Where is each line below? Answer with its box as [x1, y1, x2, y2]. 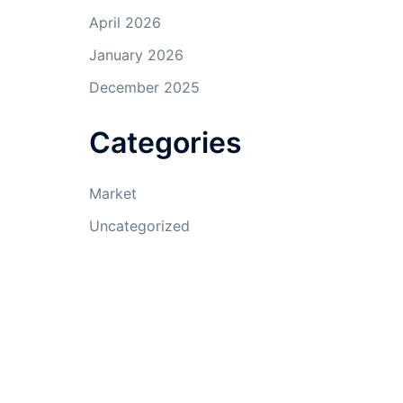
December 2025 [88, 78, 200, 96]
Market [88, 184, 137, 202]
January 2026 [88, 46, 184, 64]
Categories [88, 125, 242, 160]
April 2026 [88, 13, 161, 31]
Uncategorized [88, 217, 190, 235]
